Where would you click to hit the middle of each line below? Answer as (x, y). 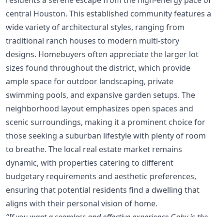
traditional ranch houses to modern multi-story (93, 40)
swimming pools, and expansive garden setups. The (101, 95)
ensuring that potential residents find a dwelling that (103, 190)
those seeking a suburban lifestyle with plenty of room (106, 135)
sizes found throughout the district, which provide (98, 68)
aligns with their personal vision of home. (82, 203)
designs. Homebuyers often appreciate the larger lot (102, 54)
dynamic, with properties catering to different (90, 163)
